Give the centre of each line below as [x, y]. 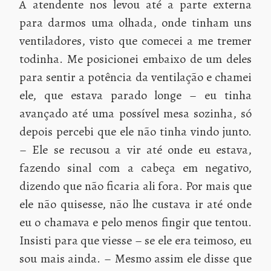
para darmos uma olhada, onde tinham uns [135, 22]
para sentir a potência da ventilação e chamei [135, 77]
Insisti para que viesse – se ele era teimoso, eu [135, 240]
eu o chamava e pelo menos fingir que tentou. [135, 222]
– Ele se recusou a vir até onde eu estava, [135, 149]
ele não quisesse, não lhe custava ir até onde [135, 204]
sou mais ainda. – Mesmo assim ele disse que [135, 258]
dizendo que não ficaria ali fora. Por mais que [135, 186]
